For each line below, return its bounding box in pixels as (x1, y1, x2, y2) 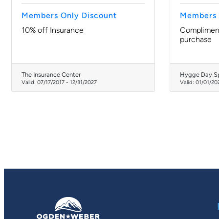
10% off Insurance (22, 25, 84, 35)
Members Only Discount (22, 11, 117, 20)
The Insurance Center (22, 71, 81, 78)
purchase (180, 35, 212, 44)
